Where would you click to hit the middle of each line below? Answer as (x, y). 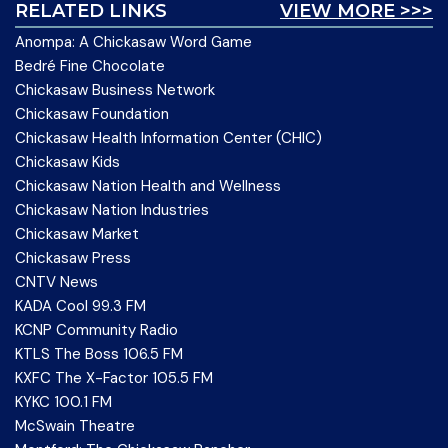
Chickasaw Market (77, 234)
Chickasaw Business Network (115, 90)
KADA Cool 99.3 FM (80, 306)
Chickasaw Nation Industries (112, 210)
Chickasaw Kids (67, 162)
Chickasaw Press (73, 258)
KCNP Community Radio (96, 330)
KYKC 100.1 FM (63, 402)
